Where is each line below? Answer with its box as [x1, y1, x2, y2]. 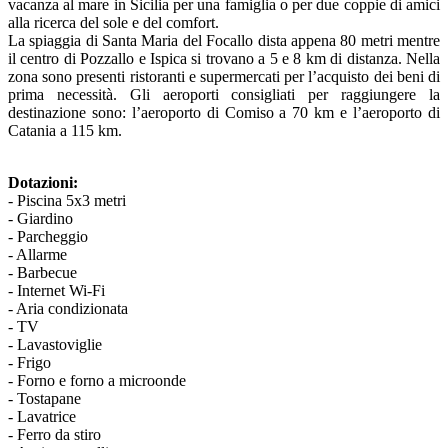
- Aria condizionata [8, 300, 128, 318]
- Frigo [8, 354, 51, 372]
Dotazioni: [8, 174, 78, 192]
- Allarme [8, 246, 67, 264]
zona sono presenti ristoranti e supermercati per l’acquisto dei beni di [8, 68, 440, 86]
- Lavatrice [8, 408, 76, 426]
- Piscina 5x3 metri [8, 192, 126, 210]
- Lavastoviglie [8, 336, 102, 354]
